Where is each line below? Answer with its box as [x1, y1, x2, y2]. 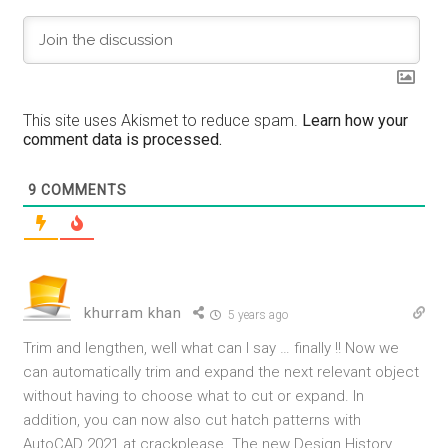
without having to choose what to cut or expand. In [23, 387, 365, 406]
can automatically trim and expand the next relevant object [23, 363, 420, 382]
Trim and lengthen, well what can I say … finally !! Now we [23, 339, 400, 358]
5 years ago [224, 308, 288, 323]
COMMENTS [37, 182, 128, 199]
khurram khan [84, 304, 182, 323]
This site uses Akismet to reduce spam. [23, 111, 303, 131]
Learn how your [302, 111, 409, 131]
